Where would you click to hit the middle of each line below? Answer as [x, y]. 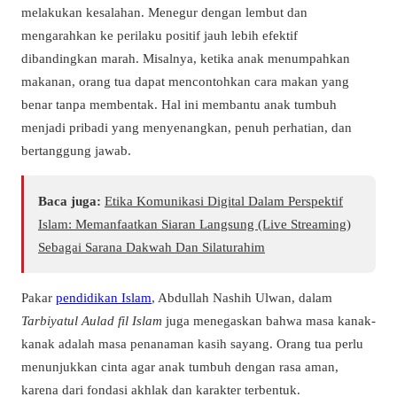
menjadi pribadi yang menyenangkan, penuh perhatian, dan [187, 127]
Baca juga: [70, 201]
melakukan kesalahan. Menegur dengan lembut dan [164, 12]
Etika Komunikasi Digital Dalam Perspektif [224, 201]
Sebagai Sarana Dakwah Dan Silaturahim [152, 247]
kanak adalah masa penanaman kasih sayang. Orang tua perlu [192, 344]
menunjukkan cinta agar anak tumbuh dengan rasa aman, [180, 367]
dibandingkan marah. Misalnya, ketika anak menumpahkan [186, 58]
